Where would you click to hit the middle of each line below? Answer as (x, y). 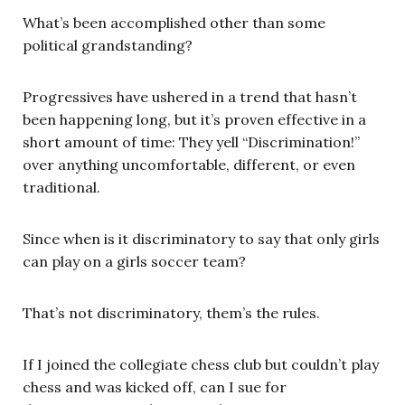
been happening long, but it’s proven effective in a (194, 119)
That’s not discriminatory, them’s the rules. (171, 312)
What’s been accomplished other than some (174, 22)
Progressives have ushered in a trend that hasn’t (190, 96)
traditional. (61, 187)
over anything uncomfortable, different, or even (189, 164)
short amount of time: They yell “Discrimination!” (191, 141)
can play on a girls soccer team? (134, 261)
